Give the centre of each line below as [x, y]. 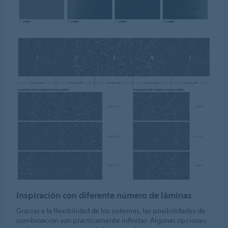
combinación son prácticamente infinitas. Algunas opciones [112, 220]
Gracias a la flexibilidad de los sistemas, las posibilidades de [111, 211]
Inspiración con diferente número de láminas [104, 195]
